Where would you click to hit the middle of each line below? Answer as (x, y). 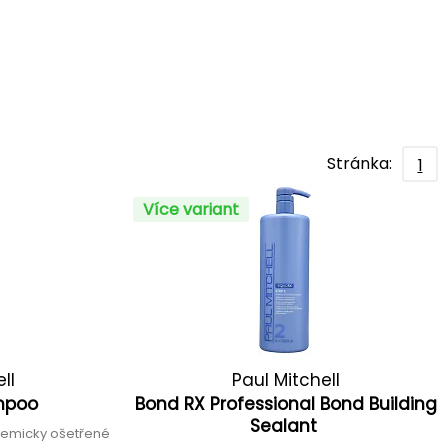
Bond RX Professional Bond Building (285, 404)
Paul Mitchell (285, 380)
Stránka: (359, 163)
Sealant (285, 426)
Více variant (191, 209)
